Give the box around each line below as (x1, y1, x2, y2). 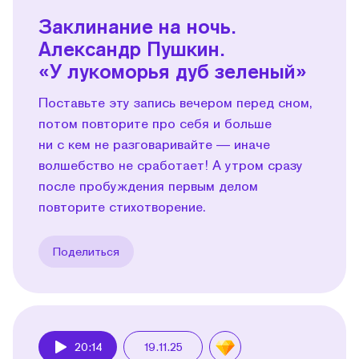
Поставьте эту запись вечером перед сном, (38, 94, 313, 110)
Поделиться (53, 244, 119, 258)
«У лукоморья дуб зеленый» (38, 58, 307, 83)
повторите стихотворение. (38, 198, 206, 214)
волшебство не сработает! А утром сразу (38, 156, 303, 172)
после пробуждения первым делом (38, 177, 258, 193)
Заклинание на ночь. (38, 14, 236, 38)
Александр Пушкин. (38, 36, 225, 60)
